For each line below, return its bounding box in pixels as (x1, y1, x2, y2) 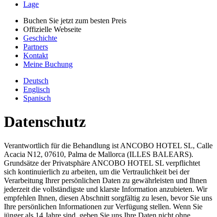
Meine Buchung (23, 60, 73, 68)
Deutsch (23, 77, 48, 85)
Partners (23, 43, 48, 51)
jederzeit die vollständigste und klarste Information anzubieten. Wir (4, 185, 207, 193)
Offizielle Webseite (23, 25, 81, 33)
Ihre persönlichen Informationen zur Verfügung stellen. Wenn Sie (4, 202, 202, 211)
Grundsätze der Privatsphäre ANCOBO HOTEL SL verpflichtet (4, 158, 200, 167)
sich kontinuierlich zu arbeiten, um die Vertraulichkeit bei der (4, 167, 189, 176)
